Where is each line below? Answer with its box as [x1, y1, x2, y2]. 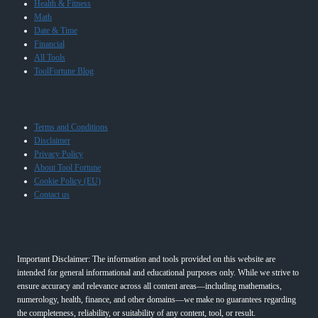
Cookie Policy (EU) [34, 175, 101, 186]
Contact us [34, 189, 70, 199]
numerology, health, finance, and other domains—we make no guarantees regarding [17, 294, 296, 305]
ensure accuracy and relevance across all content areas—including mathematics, [17, 280, 282, 291]
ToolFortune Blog [34, 65, 94, 76]
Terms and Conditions [34, 121, 108, 132]
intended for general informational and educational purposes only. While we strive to [17, 267, 299, 278]
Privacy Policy [34, 148, 83, 159]
